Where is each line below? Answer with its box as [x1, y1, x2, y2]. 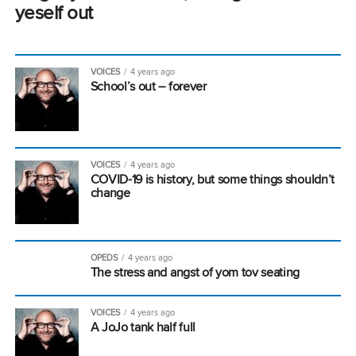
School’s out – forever [90, 76, 207, 95]
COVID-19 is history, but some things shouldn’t [90, 169, 335, 188]
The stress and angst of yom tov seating [90, 262, 300, 281]
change [90, 183, 130, 202]
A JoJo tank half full [90, 317, 195, 336]
